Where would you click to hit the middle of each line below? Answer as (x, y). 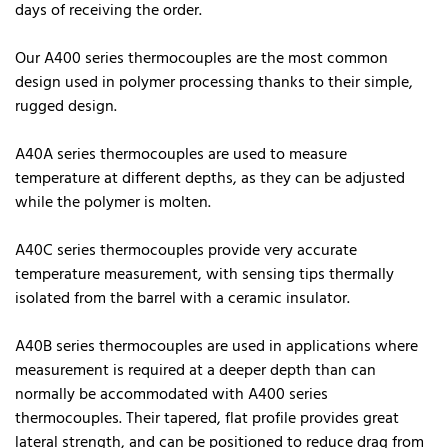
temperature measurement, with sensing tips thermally (204, 274)
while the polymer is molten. (113, 202)
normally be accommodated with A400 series (171, 394)
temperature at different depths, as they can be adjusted (210, 178)
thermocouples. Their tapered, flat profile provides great (207, 418)
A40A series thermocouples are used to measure (181, 154)
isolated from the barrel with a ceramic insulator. (182, 298)
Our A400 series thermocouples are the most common (201, 58)
